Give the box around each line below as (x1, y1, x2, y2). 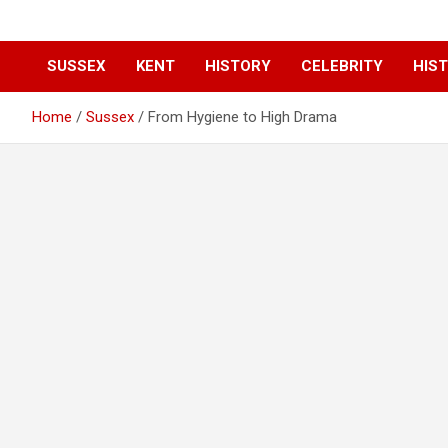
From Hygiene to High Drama (148, 108, 337, 127)
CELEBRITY (301, 57, 383, 76)
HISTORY (205, 57, 271, 76)
